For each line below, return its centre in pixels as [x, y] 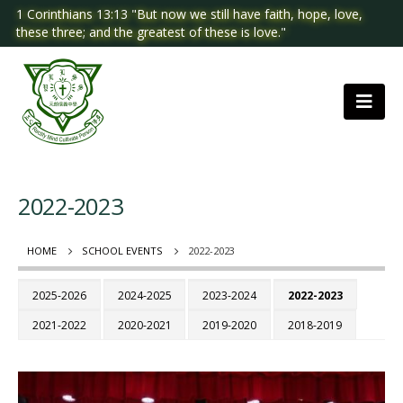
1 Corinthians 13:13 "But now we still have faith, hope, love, [189, 14]
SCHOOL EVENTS [122, 251]
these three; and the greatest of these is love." [151, 32]
